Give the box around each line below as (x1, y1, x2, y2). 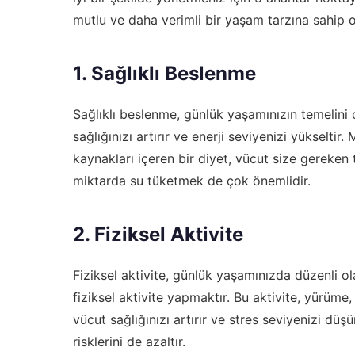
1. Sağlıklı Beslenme (73, 61, 256, 85)
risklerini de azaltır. (73, 333, 185, 349)
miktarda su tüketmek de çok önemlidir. (73, 172, 311, 189)
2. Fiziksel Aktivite (73, 222, 243, 246)
